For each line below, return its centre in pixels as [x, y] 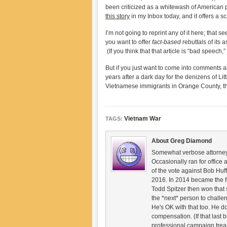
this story [118, 16]
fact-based [166, 42]
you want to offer [129, 42]
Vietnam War [143, 119]
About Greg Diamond [182, 141]
